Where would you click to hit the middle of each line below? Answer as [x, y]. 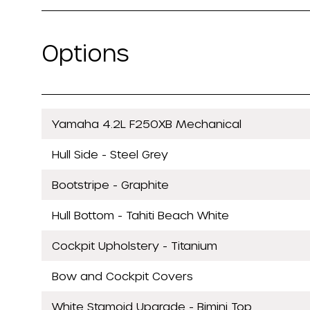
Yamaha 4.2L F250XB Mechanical [147, 123]
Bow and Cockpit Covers [122, 275]
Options [85, 52]
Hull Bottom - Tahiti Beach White [140, 215]
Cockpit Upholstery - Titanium [135, 245]
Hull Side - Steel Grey [110, 154]
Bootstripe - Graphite [110, 184]
